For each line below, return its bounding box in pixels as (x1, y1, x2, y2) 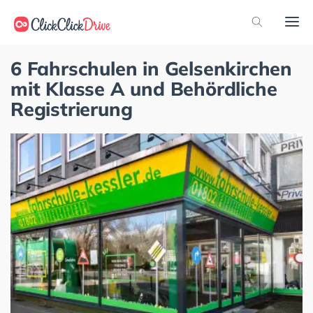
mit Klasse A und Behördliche (10, 77, 277, 101)
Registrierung (10, 97, 133, 121)
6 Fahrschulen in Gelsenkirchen (10, 57, 292, 80)
